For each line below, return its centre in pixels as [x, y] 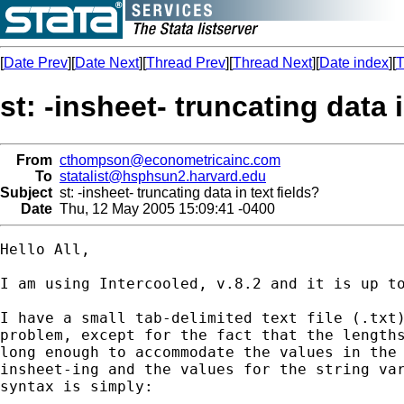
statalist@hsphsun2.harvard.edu [163, 176]
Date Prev [36, 63]
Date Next [107, 63]
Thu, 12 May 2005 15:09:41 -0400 [164, 208]
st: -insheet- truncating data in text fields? [186, 192]
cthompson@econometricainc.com [170, 160]
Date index [354, 63]
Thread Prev [186, 63]
